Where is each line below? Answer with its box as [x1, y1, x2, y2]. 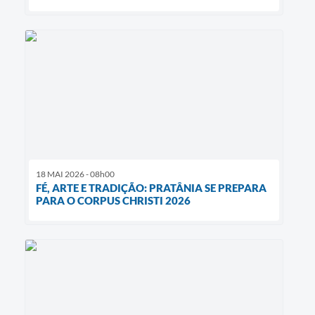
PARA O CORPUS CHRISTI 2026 [36, 194, 191, 207]
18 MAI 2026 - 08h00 [36, 169, 115, 180]
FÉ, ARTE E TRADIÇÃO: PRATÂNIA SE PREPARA [36, 181, 266, 195]
